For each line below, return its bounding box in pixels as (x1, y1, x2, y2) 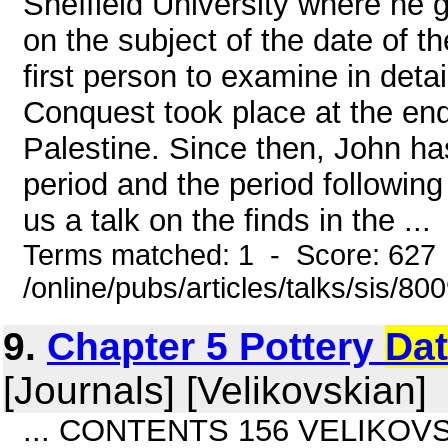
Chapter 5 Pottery (47, 325, 385, 368)
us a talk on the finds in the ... (23, 203, 431, 238)
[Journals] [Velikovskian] (3, 369, 427, 412)
